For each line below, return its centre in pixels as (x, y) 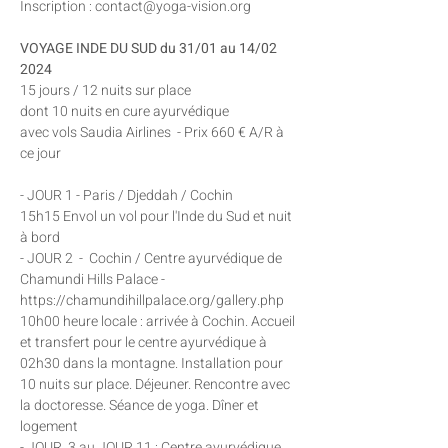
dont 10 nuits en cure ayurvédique (124, 111)
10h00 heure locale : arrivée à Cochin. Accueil (159, 321)
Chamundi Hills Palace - (94, 279)
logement (49, 426)
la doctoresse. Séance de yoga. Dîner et (141, 405)
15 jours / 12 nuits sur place (107, 90)
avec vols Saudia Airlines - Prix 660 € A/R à (153, 132)
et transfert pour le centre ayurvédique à (145, 342)
